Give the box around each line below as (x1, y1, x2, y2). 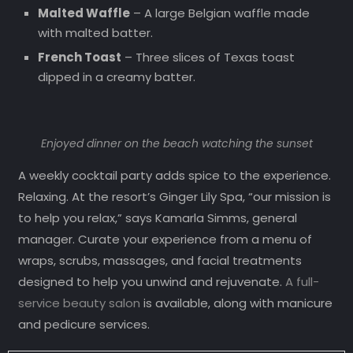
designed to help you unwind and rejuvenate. (17, 273, 285, 291)
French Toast (37, 49, 121, 66)
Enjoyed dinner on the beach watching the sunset (40, 136, 313, 152)
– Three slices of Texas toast (121, 49, 295, 66)
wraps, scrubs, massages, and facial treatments (17, 252, 302, 269)
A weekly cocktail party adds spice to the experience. (17, 167, 331, 184)
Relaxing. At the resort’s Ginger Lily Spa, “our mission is (17, 188, 331, 206)
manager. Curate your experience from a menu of (17, 231, 312, 248)
